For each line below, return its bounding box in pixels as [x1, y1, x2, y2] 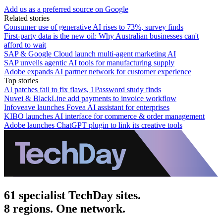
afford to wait [4, 40, 46, 49]
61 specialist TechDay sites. [4, 188, 141, 202]
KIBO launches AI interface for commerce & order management [4, 111, 205, 120]
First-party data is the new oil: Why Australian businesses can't [4, 31, 199, 40]
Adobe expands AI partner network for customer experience [4, 67, 191, 76]
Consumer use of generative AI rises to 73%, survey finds [4, 22, 183, 31]
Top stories [4, 76, 38, 85]
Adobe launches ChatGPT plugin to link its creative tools [4, 120, 182, 129]
